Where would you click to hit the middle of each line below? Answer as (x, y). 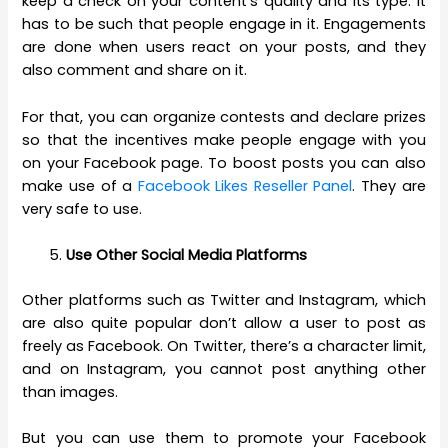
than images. (70, 391)
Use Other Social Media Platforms (187, 255)
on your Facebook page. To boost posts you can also (224, 162)
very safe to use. (82, 208)
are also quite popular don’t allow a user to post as (224, 322)
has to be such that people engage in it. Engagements (224, 24)
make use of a (80, 185)
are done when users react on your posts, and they (224, 47)
